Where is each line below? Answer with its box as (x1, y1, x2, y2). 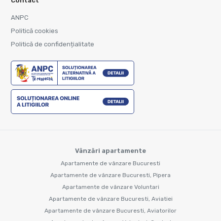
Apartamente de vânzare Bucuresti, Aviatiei (48, 195, 173, 202)
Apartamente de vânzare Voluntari (62, 183, 159, 190)
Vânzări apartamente (75, 147, 146, 154)
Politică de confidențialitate (11, 40, 94, 48)
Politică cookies (11, 27, 58, 35)
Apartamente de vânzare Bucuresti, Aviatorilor (44, 207, 177, 214)
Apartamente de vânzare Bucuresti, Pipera (50, 171, 171, 179)
